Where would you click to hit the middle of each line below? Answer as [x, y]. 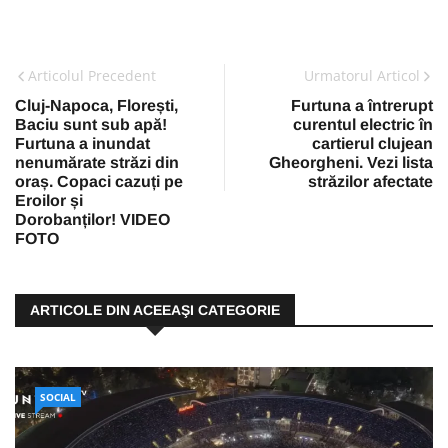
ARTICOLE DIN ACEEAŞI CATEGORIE [155, 310]
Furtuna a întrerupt [362, 106]
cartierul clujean [372, 144]
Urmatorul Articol [362, 76]
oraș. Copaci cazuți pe [99, 182]
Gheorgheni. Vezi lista [351, 163]
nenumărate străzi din [97, 163]
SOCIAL [58, 397]
